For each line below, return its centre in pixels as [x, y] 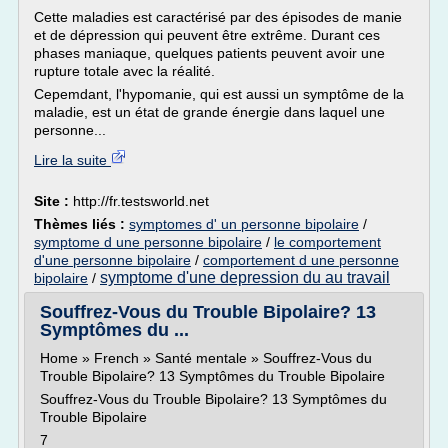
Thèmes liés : [81, 224]
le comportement [327, 242]
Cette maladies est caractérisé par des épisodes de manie [218, 17]
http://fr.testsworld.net [141, 201]
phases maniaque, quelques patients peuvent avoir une [209, 53]
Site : [53, 201]
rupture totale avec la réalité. [124, 71]
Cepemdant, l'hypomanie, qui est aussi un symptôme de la [219, 94]
